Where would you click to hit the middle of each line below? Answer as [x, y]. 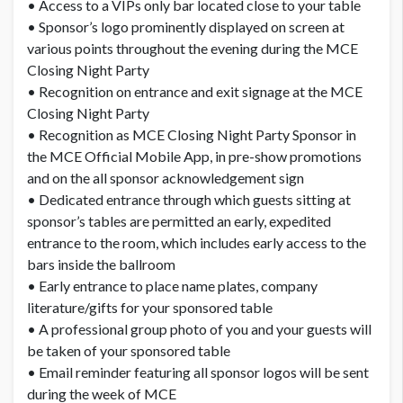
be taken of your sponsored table [129, 351]
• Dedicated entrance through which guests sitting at [189, 200]
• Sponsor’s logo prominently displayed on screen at [186, 27]
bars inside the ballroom [101, 264]
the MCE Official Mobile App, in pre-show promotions [194, 157]
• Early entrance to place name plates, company [172, 286]
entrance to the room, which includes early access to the [197, 243]
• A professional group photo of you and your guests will [199, 329]
